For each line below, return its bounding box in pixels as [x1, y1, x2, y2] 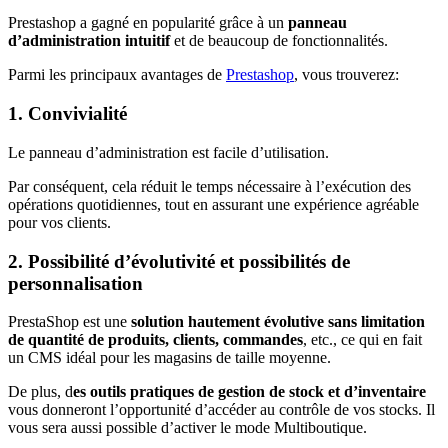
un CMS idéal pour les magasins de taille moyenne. [8, 349, 331, 367]
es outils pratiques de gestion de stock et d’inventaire [73, 383, 426, 401]
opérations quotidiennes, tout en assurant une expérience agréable [8, 195, 419, 213]
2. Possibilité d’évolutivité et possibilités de [8, 250, 350, 272]
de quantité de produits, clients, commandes [8, 331, 303, 349]
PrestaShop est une [8, 313, 131, 331]
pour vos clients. [8, 213, 111, 231]
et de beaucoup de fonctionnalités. [170, 32, 388, 50]
